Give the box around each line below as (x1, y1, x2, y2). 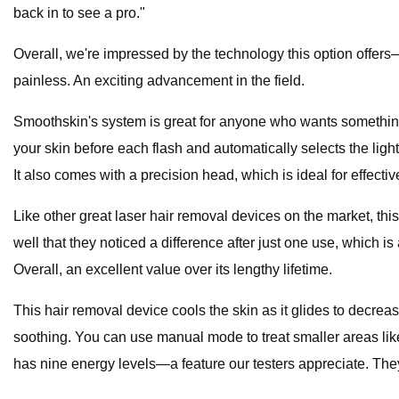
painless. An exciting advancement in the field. (13, 73, 305, 89)
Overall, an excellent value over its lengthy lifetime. (13, 262, 332, 278)
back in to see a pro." (13, 5, 145, 21)
